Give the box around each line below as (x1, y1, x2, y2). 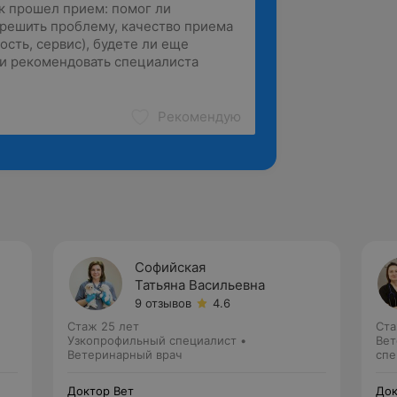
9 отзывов (135, 296, 191, 310)
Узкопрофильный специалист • (67, 333, 246, 347)
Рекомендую (158, 108, 241, 125)
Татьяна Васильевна (135, 276, 265, 293)
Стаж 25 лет (67, 319, 139, 333)
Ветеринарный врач (67, 347, 182, 362)
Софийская (135, 259, 206, 276)
